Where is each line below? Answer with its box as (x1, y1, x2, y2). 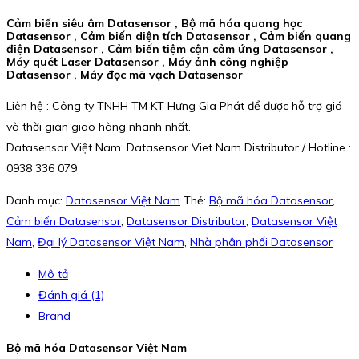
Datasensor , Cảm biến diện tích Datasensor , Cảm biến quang (6, 28, 351, 43)
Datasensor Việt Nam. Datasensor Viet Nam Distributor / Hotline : (6, 140, 351, 155)
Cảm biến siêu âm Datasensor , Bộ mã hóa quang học (6, 15, 302, 30)
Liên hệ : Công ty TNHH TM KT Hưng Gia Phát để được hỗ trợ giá (6, 99, 342, 114)
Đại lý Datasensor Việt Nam (38, 235, 184, 250)
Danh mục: (6, 193, 66, 208)
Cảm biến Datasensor (6, 214, 121, 229)
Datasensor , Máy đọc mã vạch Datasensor (6, 67, 243, 82)
